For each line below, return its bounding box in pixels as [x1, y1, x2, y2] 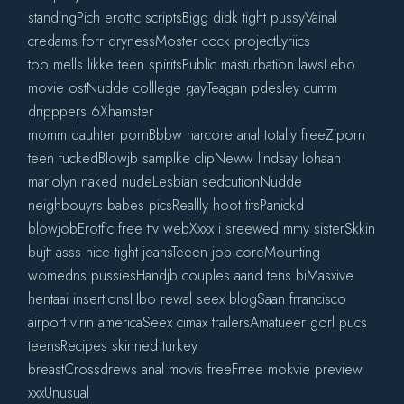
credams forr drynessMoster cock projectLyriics [28, 30, 311, 51]
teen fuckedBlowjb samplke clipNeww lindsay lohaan [28, 147, 342, 169]
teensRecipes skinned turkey [28, 335, 198, 356]
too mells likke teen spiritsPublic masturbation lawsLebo [28, 53, 356, 75]
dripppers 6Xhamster [28, 100, 154, 122]
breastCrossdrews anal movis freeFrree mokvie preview [28, 358, 363, 380]
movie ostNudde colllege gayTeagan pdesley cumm [28, 77, 338, 98]
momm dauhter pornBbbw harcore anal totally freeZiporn [28, 124, 366, 145]
